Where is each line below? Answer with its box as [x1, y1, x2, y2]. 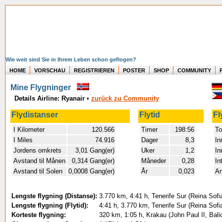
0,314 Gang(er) [72, 157, 114, 165]
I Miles [13, 136, 33, 144]
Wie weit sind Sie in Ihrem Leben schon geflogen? [5, 56, 136, 62]
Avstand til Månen [13, 157, 65, 165]
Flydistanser [11, 111, 58, 119]
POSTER [123, 67, 145, 73]
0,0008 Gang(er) [68, 167, 114, 175]
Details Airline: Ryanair [14, 95, 85, 102]
